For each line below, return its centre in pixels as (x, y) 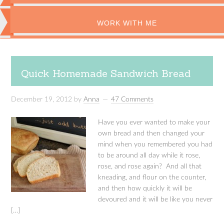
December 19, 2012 (42, 99)
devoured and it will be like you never (155, 199)
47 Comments (132, 99)
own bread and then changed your (151, 133)
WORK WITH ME (127, 23)
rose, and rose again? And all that (150, 166)
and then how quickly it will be (145, 188)
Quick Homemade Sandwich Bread (106, 73)
